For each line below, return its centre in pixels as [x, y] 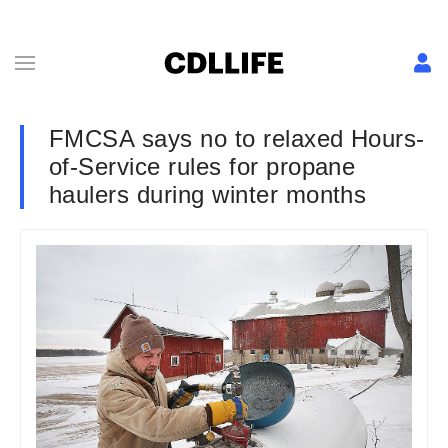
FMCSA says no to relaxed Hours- [237, 138]
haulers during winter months [208, 194]
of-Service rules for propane [202, 166]
